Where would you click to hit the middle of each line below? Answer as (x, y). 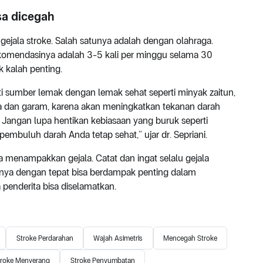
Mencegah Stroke (190, 238)
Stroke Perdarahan (45, 238)
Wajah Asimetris (118, 238)
